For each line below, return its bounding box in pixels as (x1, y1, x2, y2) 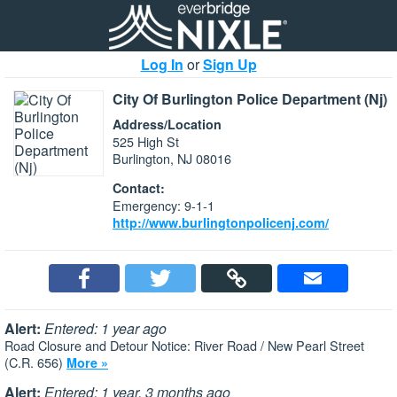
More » (66, 353, 108, 371)
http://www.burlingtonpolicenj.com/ (113, 214, 329, 232)
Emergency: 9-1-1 (113, 196, 214, 215)
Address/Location (113, 115, 222, 133)
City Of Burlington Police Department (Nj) (113, 89, 387, 109)
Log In (140, 54, 183, 74)
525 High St (113, 132, 179, 151)
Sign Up (202, 54, 257, 74)
